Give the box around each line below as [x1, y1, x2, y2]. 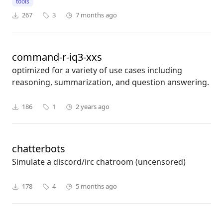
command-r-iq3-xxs [12, 50, 102, 64]
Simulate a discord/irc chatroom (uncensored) [12, 156, 186, 168]
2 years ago [76, 102, 110, 111]
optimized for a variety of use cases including [12, 65, 182, 76]
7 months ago [76, 10, 117, 20]
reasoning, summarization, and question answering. [12, 77, 209, 88]
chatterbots [12, 142, 65, 156]
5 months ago [76, 182, 117, 191]
